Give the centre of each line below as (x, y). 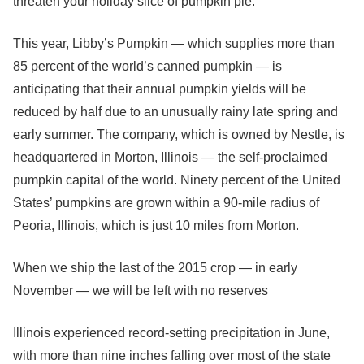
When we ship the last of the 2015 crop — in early (155, 268)
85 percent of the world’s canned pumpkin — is (147, 66)
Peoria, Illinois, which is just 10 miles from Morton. (156, 225)
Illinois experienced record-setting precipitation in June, (171, 333)
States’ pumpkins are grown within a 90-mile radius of (166, 203)
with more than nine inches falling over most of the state (172, 355)
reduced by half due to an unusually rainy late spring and (175, 112)
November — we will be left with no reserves (141, 290)
